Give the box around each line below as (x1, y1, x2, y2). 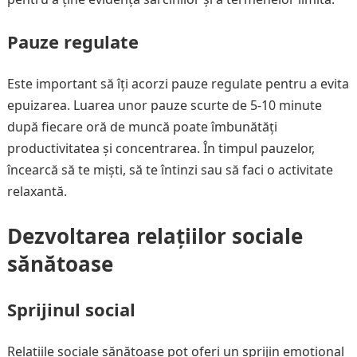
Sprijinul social (6, 297, 135, 321)
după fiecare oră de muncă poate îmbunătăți (6, 118, 277, 135)
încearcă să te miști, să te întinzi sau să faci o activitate (6, 161, 333, 178)
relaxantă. (6, 182, 67, 200)
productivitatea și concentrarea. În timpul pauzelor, (6, 139, 315, 157)
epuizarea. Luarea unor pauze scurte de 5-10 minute (6, 96, 322, 114)
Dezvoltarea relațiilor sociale (6, 222, 303, 250)
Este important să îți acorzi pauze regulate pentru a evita (6, 75, 349, 92)
